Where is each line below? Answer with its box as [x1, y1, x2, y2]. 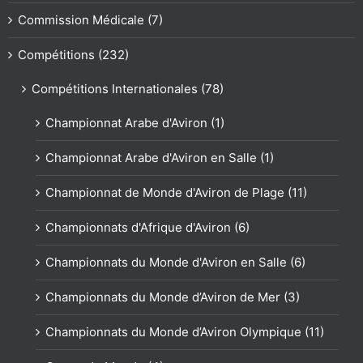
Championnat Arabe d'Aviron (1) [45, 115, 224, 130]
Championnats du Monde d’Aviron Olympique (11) [45, 324, 324, 340]
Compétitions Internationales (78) [32, 81, 224, 96]
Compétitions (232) [18, 47, 129, 62]
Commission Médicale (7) [18, 12, 163, 28]
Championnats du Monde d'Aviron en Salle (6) [45, 254, 305, 270]
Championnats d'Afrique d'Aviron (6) [45, 220, 250, 235]
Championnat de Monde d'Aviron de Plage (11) [45, 185, 307, 200]
